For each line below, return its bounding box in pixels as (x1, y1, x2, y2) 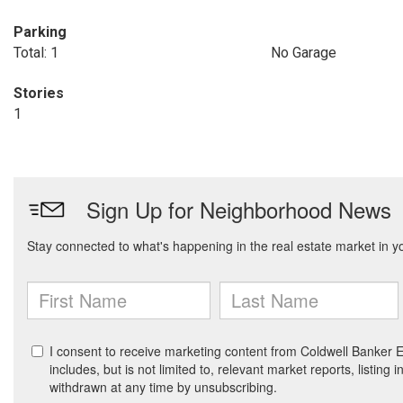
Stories (13, 85, 64, 102)
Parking (13, 23, 67, 40)
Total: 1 (13, 44, 58, 61)
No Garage (270, 44, 336, 61)
